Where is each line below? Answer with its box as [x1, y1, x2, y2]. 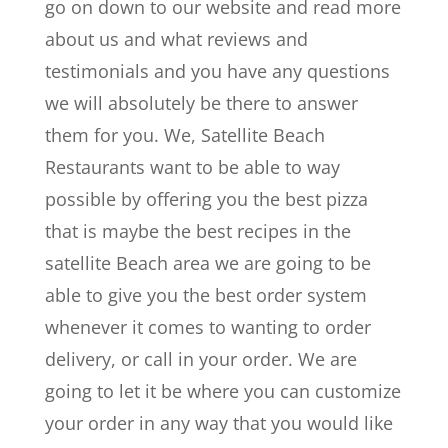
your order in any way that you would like [44, 411, 393, 436]
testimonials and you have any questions [44, 59, 390, 84]
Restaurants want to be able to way [44, 155, 340, 180]
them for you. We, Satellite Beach [44, 123, 325, 148]
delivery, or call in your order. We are [44, 347, 357, 372]
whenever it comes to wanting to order [44, 315, 371, 340]
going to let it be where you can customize [44, 379, 401, 404]
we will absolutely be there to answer [44, 91, 358, 116]
